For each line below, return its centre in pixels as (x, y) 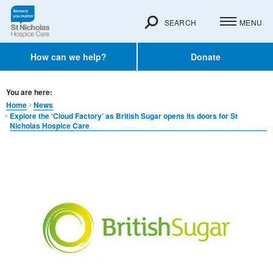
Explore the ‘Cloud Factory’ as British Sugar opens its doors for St (124, 116)
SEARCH (180, 22)
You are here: (29, 92)
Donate (205, 57)
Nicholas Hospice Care (50, 126)
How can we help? (68, 57)
